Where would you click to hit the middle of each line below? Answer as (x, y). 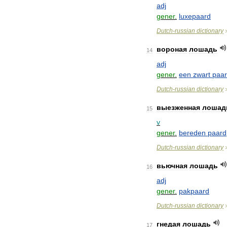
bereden (192, 133)
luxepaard (195, 16)
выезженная (178, 107)
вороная (172, 49)
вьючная (172, 166)
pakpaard (194, 191)
